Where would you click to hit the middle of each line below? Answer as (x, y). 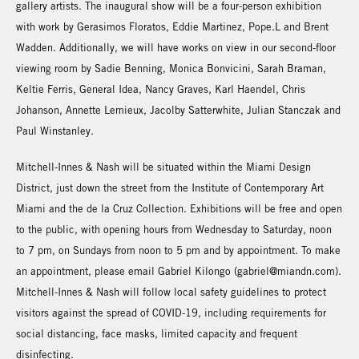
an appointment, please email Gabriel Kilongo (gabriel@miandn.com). (179, 271)
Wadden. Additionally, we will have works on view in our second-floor (176, 47)
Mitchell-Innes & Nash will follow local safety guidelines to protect (171, 292)
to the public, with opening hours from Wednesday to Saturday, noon (174, 230)
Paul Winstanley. (55, 131)
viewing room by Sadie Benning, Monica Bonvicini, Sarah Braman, (171, 68)
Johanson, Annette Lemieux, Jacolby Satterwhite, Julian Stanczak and (178, 110)
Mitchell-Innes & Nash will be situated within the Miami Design (163, 167)
